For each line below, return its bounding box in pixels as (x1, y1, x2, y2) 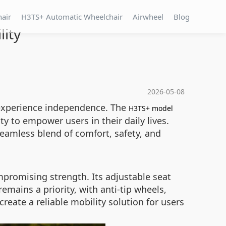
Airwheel (133, 12, 163, 22)
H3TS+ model (129, 103, 173, 113)
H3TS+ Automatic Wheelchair (21, 12, 123, 22)
